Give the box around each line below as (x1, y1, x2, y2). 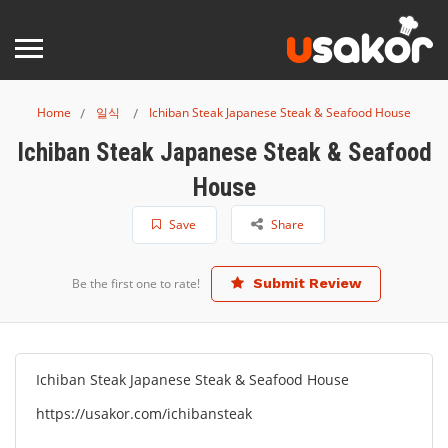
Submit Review (248, 275, 362, 291)
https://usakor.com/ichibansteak (36, 404, 252, 423)
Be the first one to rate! (72, 275, 200, 292)
